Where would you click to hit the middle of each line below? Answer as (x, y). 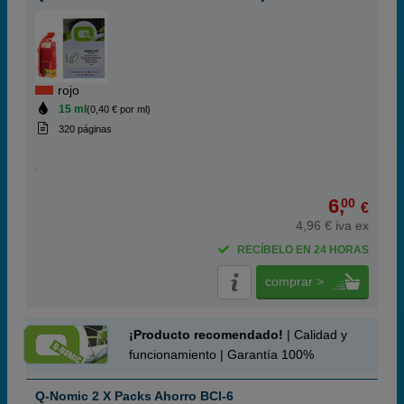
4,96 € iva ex (332, 225)
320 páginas (85, 129)
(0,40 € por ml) (118, 109)
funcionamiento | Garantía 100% (221, 354)
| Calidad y (315, 335)
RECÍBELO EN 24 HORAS (303, 250)
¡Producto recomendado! (206, 335)
